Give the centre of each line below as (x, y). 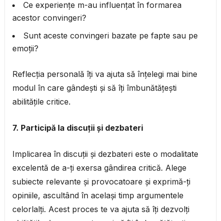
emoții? (25, 49)
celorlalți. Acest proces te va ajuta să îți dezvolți (101, 209)
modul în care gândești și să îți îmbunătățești (94, 88)
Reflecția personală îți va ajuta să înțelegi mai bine (105, 74)
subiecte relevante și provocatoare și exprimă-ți (101, 182)
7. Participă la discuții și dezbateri (77, 128)
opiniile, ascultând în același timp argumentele (98, 196)
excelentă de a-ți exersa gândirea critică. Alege (99, 168)
